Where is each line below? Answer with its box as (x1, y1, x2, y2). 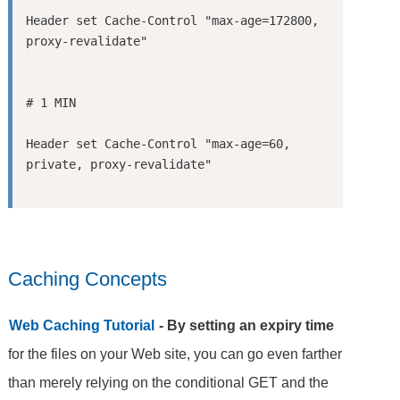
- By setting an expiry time (155, 317, 335, 333)
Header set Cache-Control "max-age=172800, (25, 12, 319, 28)
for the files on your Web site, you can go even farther (8, 346, 343, 362)
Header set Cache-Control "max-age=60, (25, 136, 290, 151)
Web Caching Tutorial (9, 317, 155, 333)
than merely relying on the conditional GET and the (8, 374, 329, 390)
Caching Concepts (8, 268, 168, 291)
